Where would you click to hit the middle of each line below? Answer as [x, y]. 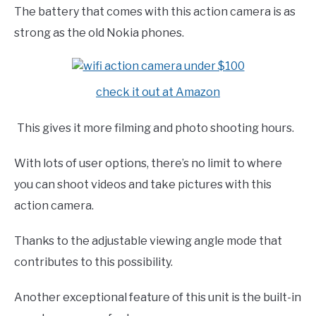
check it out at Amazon [158, 92]
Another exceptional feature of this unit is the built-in [158, 297]
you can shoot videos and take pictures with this [143, 184]
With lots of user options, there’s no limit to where [148, 163]
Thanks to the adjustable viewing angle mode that [148, 241]
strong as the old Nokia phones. [99, 32]
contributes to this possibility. [93, 262]
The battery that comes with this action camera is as [155, 11]
